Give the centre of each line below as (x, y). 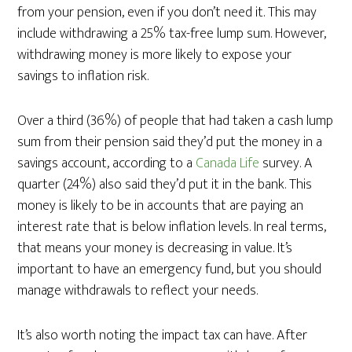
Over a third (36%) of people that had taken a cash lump (176, 121)
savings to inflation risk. (83, 76)
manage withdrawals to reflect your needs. (138, 291)
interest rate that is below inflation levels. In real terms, (172, 227)
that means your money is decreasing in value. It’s (155, 248)
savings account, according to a (107, 163)
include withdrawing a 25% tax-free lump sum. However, (172, 34)
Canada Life (228, 163)
